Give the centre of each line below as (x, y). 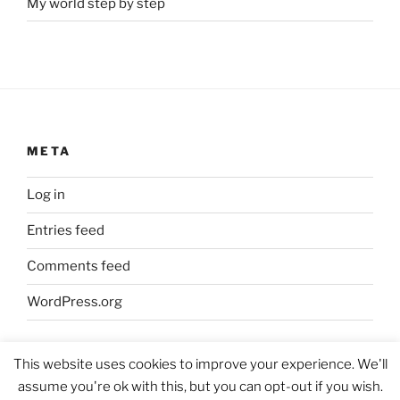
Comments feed (79, 267)
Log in (46, 195)
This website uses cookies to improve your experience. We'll (200, 364)
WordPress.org (75, 302)
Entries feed (66, 231)
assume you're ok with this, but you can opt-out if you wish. (200, 387)
